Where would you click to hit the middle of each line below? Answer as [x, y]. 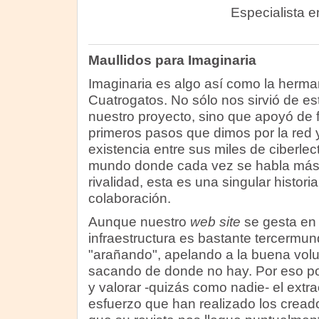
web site [215, 222]
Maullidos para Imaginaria [172, 60]
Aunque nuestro [139, 222]
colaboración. [129, 198]
